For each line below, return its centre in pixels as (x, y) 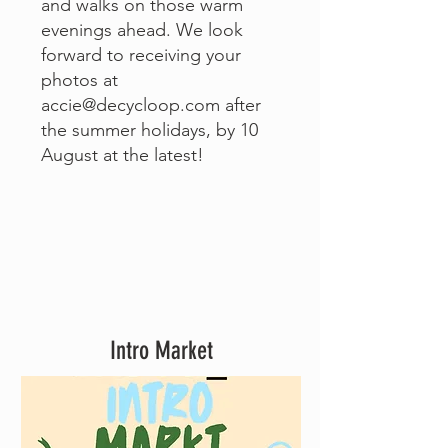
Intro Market (161, 350)
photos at (79, 80)
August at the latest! (122, 155)
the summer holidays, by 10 (149, 130)
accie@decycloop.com (130, 105)
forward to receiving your (141, 55)
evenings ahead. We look (142, 30)
